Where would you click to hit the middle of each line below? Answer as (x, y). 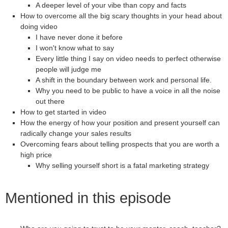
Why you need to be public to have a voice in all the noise (128, 91)
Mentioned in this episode (88, 198)
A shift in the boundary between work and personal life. (124, 80)
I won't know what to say (75, 48)
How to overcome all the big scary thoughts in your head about (121, 16)
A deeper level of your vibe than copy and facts (111, 5)
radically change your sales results (76, 133)
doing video (39, 26)
